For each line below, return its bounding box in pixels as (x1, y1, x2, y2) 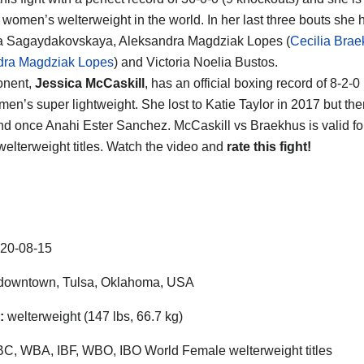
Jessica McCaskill (35, 76, 145, 90)
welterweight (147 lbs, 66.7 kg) (4, 309, 183, 323)
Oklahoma (101, 275, 160, 289)
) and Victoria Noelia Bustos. (114, 54, 278, 69)
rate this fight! (227, 139, 311, 154)
